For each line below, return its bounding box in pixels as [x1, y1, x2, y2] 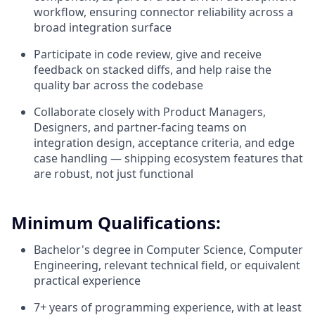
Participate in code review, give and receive [34, 46, 262, 62]
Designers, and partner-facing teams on [34, 120, 247, 135]
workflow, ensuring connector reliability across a [34, 4, 293, 20]
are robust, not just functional [34, 166, 193, 181]
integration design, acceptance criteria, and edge [34, 135, 295, 150]
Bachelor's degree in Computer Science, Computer [34, 242, 303, 257]
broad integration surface [34, 20, 172, 35]
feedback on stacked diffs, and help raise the [34, 62, 271, 77]
